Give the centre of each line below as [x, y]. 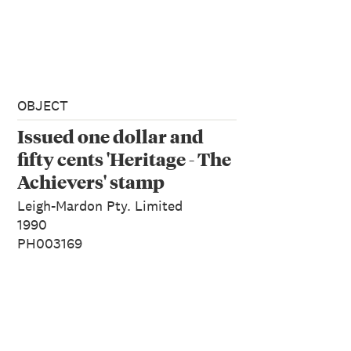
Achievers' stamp [91, 181]
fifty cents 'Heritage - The [124, 158]
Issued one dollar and [110, 136]
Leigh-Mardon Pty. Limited [100, 205]
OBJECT [43, 105]
